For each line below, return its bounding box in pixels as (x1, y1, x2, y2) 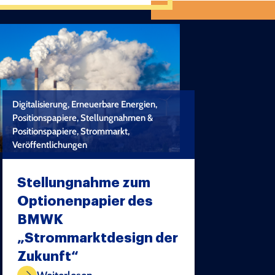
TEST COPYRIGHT (104, 249, 171, 260)
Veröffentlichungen (12, 139, 88, 151)
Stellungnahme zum (17, 176, 151, 190)
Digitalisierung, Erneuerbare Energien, (12, 99, 158, 110)
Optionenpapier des (17, 195, 153, 209)
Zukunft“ (17, 250, 79, 264)
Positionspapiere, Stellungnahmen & (12, 112, 153, 124)
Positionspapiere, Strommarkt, (12, 126, 130, 137)
